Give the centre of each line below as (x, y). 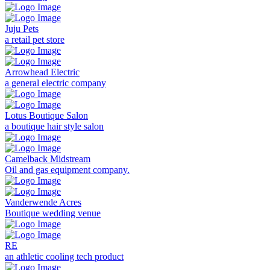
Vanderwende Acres (43, 202)
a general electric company (55, 83)
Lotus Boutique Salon (46, 116)
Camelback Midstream (48, 159)
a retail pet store (35, 40)
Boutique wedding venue (53, 213)
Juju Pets (22, 29)
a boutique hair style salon (54, 127)
